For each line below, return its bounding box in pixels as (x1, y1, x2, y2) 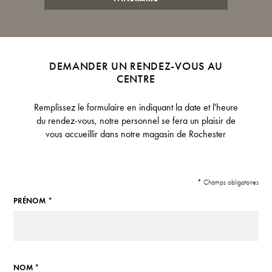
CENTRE (116, 72, 156, 86)
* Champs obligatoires (197, 177, 259, 186)
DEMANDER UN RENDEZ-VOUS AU (49, 59, 223, 73)
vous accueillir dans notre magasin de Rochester (46, 128, 226, 140)
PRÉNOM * (13, 196, 52, 206)
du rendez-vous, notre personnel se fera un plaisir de (36, 115, 236, 127)
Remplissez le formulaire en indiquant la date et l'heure (33, 101, 238, 114)
